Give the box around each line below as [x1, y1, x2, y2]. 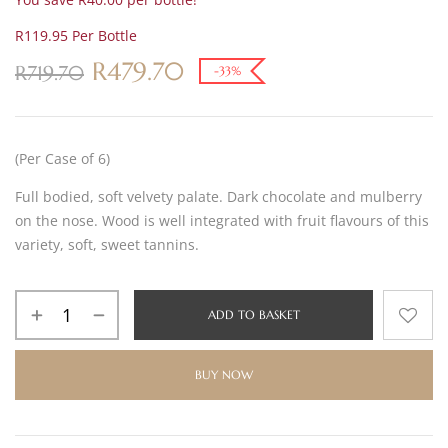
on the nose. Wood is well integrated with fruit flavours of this [15, 211, 429, 230]
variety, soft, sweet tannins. [15, 235, 199, 254]
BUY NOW [195, 367, 253, 382]
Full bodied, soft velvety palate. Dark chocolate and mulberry [15, 187, 422, 206]
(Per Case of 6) [15, 149, 110, 168]
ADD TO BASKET [207, 307, 300, 322]
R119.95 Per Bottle [15, 26, 137, 45]
